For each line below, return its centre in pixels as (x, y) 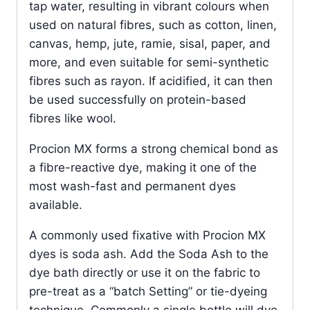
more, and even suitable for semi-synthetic (149, 62)
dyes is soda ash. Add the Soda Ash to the (149, 254)
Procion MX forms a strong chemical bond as (154, 148)
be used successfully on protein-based (138, 99)
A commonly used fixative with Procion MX (147, 235)
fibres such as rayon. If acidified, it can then (151, 81)
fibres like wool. (73, 118)
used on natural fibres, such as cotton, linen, (153, 25)
